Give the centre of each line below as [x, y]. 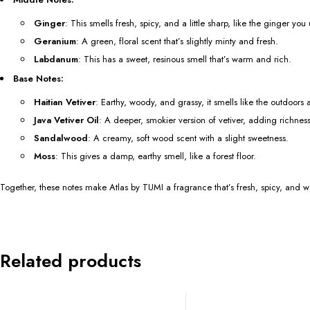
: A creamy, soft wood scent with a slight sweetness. [188, 138]
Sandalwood [61, 138]
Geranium [55, 42]
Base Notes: [38, 79]
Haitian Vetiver [65, 102]
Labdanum [56, 60]
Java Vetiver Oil [66, 120]
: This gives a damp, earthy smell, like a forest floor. [156, 156]
